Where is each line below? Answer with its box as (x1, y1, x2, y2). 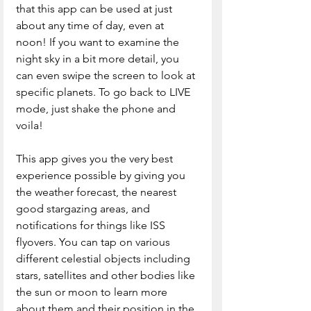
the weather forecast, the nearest (16, 185, 179, 199)
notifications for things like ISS (16, 218, 168, 232)
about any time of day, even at (16, 18, 167, 32)
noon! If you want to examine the (16, 35, 182, 49)
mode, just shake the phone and (16, 101, 178, 115)
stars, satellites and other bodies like (16, 268, 198, 282)
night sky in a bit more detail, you (16, 51, 182, 65)
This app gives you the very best (16, 151, 176, 165)
